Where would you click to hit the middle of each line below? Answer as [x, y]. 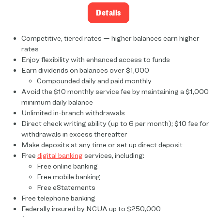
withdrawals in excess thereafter [74, 134]
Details [108, 13]
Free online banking [67, 166]
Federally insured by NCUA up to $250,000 [91, 209]
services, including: [114, 155]
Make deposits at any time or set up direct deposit [102, 145]
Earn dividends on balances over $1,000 [85, 70]
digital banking [60, 155]
